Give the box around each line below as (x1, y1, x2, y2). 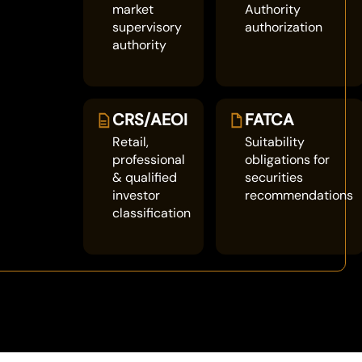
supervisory (112, 19, 182, 36)
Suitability (244, 133, 305, 150)
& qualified (112, 169, 177, 186)
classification (112, 204, 191, 221)
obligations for (244, 151, 330, 168)
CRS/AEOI (112, 109, 187, 130)
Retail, (112, 133, 149, 150)
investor (112, 187, 160, 204)
